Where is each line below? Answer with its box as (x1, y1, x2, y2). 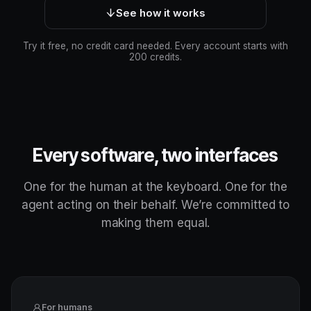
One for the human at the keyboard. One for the (24, 180, 287, 194)
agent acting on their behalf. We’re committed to (21, 198, 290, 212)
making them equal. (101, 216, 210, 230)
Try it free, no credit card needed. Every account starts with (23, 40, 288, 51)
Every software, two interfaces (33, 144, 278, 166)
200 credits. (129, 51, 182, 62)
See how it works (116, 6, 205, 19)
